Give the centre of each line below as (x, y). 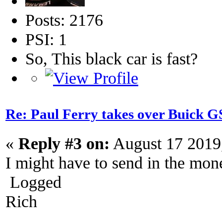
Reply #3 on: (64, 143)
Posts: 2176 (64, 20)
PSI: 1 (46, 39)
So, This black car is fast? (111, 59)
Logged (33, 182)
